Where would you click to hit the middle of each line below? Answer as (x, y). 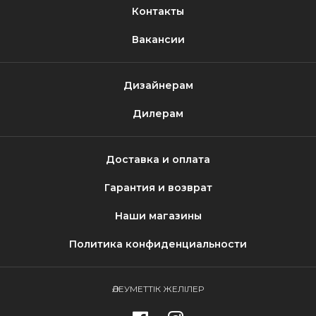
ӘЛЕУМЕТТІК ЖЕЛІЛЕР (158, 289)
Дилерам (158, 114)
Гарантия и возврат (158, 188)
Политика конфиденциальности (158, 244)
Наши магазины (158, 216)
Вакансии (158, 39)
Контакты (158, 11)
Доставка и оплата (158, 159)
